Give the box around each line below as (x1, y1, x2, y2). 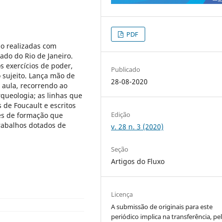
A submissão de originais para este (111, 202, 213, 211)
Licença (111, 189, 133, 199)
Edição (111, 110, 131, 119)
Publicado (111, 64, 141, 74)
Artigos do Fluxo (111, 156, 165, 166)
